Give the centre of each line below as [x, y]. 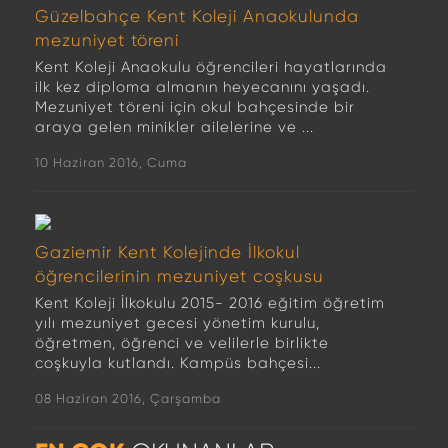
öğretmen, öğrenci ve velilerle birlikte [182, 343]
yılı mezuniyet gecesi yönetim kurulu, [177, 323]
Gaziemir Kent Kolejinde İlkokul [167, 252]
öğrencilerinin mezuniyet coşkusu [179, 276]
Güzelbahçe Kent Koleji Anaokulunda [197, 16]
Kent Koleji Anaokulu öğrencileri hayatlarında [211, 67]
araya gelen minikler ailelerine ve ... [174, 127]
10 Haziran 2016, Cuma [111, 162]
